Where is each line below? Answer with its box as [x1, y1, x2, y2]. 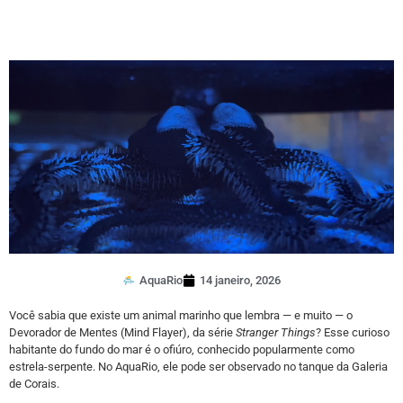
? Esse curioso [316, 326, 390, 340]
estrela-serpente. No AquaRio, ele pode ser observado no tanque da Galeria [9, 360, 388, 374]
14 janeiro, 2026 [200, 273, 281, 288]
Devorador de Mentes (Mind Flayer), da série [9, 326, 236, 340]
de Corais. [9, 377, 59, 391]
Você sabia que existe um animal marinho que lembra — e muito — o [9, 309, 353, 323]
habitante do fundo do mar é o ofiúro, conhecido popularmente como [9, 343, 354, 357]
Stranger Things [236, 326, 316, 340]
